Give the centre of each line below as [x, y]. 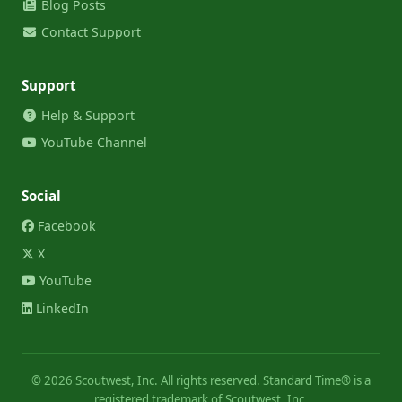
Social [41, 196]
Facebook [65, 226]
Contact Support [89, 32]
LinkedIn [61, 308]
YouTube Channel [92, 143]
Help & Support [86, 115]
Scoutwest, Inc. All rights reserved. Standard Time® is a [222, 381]
